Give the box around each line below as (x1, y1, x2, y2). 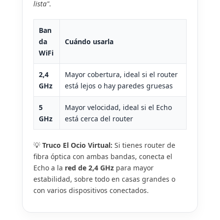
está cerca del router (65, 114, 133, 124)
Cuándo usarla (65, 37, 113, 47)
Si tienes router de (112, 140, 175, 150)
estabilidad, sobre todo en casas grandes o (33, 174, 175, 184)
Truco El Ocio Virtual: (42, 140, 112, 150)
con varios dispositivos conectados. (33, 186, 149, 195)
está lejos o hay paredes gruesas (65, 81, 173, 91)
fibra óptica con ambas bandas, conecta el (33, 152, 172, 162)
